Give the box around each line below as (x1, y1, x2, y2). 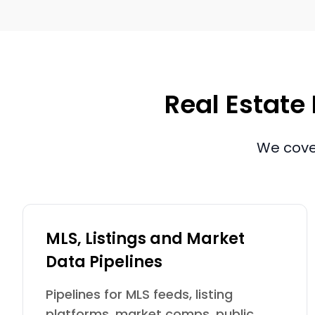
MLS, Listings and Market (46, 228, 245, 250)
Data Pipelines (46, 251, 162, 273)
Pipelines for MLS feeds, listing (46, 285, 233, 303)
